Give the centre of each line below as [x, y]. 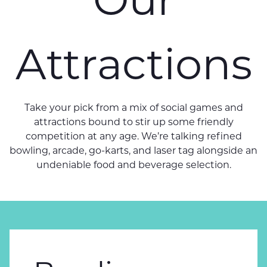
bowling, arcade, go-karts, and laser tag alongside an [133, 150]
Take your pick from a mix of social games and [133, 108]
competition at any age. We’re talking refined [133, 136]
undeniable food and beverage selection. [133, 165]
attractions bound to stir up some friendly [133, 122]
